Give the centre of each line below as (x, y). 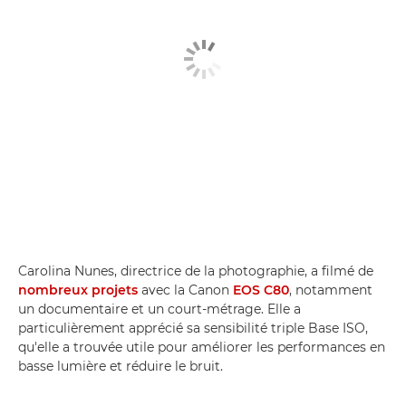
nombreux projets (78, 290)
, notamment (331, 290)
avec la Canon (185, 290)
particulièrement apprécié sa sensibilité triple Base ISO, (193, 328)
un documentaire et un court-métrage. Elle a (159, 309)
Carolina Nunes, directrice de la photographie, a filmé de (196, 271)
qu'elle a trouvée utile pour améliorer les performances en (202, 347)
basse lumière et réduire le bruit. (121, 366)
